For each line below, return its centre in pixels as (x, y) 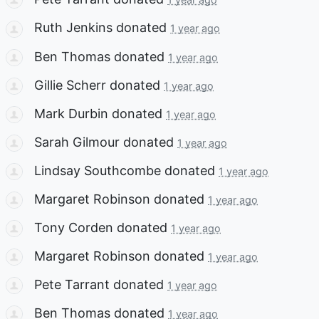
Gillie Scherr (70, 85)
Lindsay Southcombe (98, 170)
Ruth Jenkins (73, 28)
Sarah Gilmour (77, 142)
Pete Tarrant (72, 285)
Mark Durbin (71, 113)
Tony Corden (74, 228)
